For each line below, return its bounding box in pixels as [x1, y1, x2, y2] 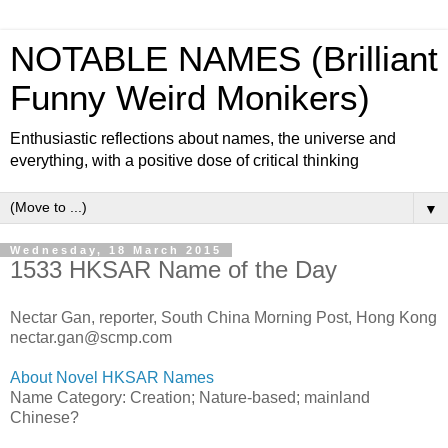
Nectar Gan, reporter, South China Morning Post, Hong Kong [10, 308, 437, 326]
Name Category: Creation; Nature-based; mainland [10, 388, 370, 406]
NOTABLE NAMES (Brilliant [10, 40, 438, 78]
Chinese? [10, 408, 79, 426]
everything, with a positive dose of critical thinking [10, 152, 359, 169]
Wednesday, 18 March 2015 [10, 244, 222, 256]
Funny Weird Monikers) [10, 79, 370, 117]
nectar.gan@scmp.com [10, 328, 172, 346]
